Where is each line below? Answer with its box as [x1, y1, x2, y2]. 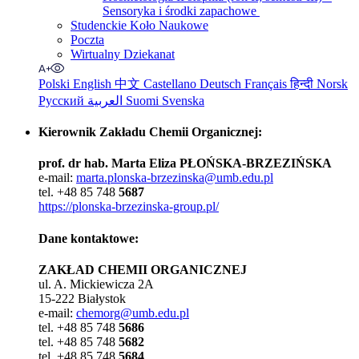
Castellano [143, 76, 200, 91]
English [73, 76, 115, 91]
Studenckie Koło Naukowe [71, 18, 208, 32]
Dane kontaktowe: [38, 231, 139, 245]
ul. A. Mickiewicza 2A [38, 276, 154, 291]
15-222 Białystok [38, 291, 126, 305]
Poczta [71, 32, 104, 46]
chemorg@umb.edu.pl [76, 305, 189, 320]
